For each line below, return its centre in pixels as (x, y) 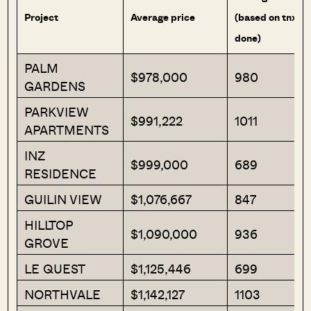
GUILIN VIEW (64, 199)
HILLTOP (49, 225)
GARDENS (55, 86)
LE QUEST (55, 268)
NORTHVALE (63, 294)
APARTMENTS (67, 129)
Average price (163, 17)
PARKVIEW (57, 111)
